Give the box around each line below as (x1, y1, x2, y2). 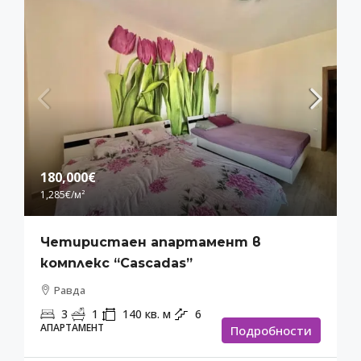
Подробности (230, 322, 312, 339)
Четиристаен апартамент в (40, 234, 261, 251)
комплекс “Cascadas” (40, 255, 193, 272)
